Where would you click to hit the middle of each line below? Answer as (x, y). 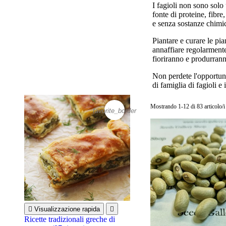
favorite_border (115, 110)
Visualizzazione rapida (67, 209)
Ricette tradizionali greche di (70, 219)
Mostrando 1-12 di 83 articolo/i (187, 106)
